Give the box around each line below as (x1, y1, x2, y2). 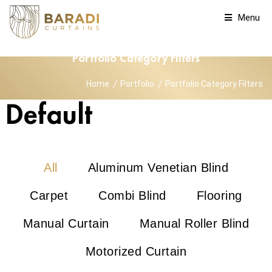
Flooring (196, 189, 242, 202)
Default (6, 102, 92, 129)
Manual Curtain (22, 217, 109, 230)
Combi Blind (98, 189, 166, 202)
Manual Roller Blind (139, 217, 250, 230)
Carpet (30, 189, 69, 202)
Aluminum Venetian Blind (87, 161, 228, 174)
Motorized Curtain (85, 245, 187, 258)
